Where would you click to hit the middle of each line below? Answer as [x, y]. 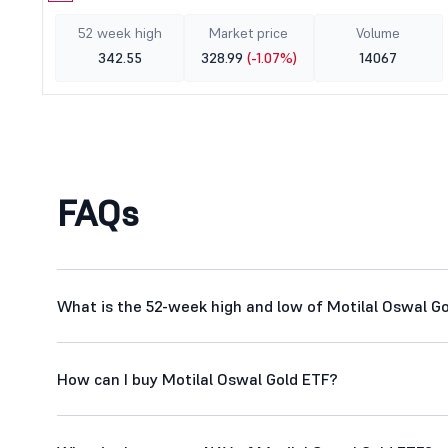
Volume [378, 33]
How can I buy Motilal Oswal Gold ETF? [197, 379]
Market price [249, 33]
